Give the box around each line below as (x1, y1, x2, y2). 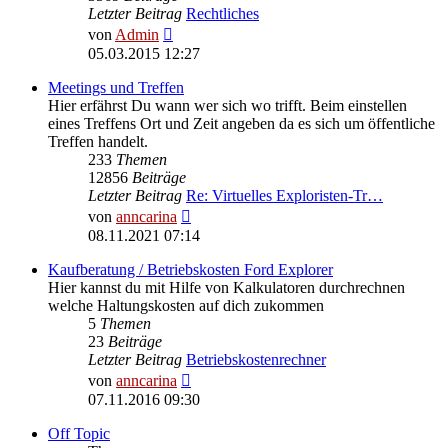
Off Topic (48, 425, 110, 443)
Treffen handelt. (48, 133, 148, 151)
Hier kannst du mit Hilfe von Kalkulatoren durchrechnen (48, 279, 405, 297)
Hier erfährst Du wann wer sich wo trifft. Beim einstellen (48, 97, 407, 115)
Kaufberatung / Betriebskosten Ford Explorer (48, 261, 333, 279)
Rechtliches (186, 5, 259, 23)
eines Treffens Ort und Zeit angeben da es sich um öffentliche (48, 115, 435, 133)
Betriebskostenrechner (186, 351, 326, 369)
